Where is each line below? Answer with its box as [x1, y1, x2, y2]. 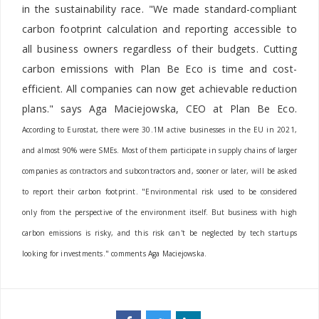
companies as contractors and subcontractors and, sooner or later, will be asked [22, 166, 297, 177]
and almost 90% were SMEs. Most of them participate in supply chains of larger [22, 145, 297, 156]
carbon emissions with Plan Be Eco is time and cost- [22, 62, 297, 76]
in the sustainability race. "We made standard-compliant [22, 2, 297, 16]
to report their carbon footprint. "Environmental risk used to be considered [22, 187, 297, 197]
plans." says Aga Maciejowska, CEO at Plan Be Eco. [22, 102, 297, 116]
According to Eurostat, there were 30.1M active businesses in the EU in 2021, [22, 125, 297, 135]
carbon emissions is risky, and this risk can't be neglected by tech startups [22, 228, 297, 239]
